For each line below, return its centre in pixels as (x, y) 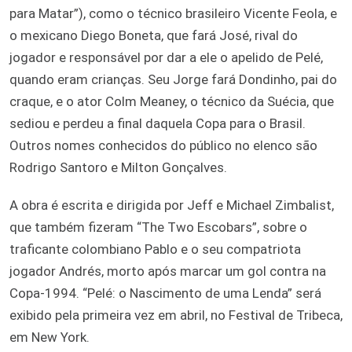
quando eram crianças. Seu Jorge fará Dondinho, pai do (173, 79)
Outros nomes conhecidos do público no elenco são (163, 145)
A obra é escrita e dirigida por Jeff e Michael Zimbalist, (172, 205)
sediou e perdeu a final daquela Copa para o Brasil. (158, 123)
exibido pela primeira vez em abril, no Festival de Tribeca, (176, 315)
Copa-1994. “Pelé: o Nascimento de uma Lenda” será (165, 293)
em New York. (49, 337)
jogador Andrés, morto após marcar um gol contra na (168, 271)
